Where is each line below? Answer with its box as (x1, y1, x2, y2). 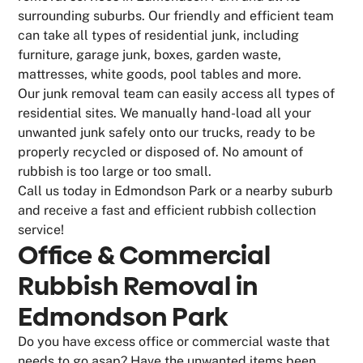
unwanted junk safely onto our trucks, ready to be (18, 124, 316, 140)
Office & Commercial (18, 237, 271, 273)
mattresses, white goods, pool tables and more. (18, 66, 302, 82)
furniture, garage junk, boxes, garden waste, (18, 46, 282, 62)
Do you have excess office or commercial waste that (18, 333, 331, 349)
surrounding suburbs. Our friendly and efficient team (18, 7, 335, 23)
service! (18, 221, 65, 237)
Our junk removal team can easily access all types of (18, 85, 335, 101)
